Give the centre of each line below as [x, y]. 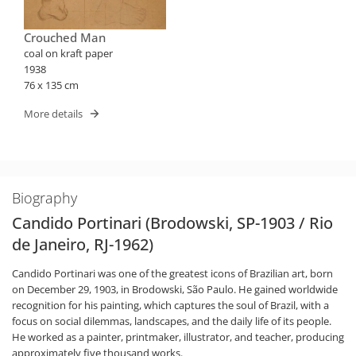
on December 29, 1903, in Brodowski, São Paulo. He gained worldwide [175, 289]
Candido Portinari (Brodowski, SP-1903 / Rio [172, 222]
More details [53, 114]
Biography [44, 197]
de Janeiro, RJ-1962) [83, 244]
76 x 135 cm [51, 85]
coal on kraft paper [68, 53]
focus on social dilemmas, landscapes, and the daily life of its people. [172, 321]
